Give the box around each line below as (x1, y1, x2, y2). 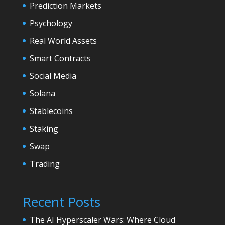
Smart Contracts (29, 52, 91, 64)
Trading (29, 158, 60, 169)
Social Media (29, 70, 76, 81)
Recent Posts (22, 192, 100, 211)
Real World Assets (29, 35, 97, 46)
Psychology (29, 17, 72, 29)
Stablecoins (29, 105, 73, 117)
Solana (29, 87, 55, 99)
